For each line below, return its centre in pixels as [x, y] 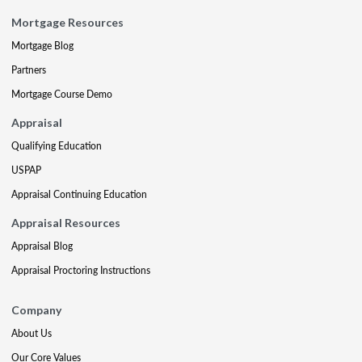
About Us [32, 333]
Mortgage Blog [42, 45]
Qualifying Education [57, 145]
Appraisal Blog [42, 246]
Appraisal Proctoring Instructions [81, 270]
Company [36, 309]
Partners [29, 69]
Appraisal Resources [66, 222]
